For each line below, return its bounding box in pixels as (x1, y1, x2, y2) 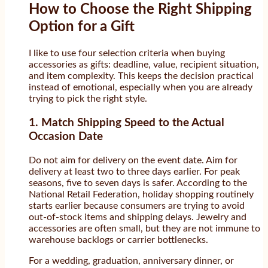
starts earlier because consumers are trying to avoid (29, 200, 245, 211)
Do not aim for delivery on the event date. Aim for (29, 155, 237, 165)
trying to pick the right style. (29, 94, 147, 104)
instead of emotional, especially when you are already (29, 83, 252, 93)
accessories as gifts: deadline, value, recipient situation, (29, 60, 259, 70)
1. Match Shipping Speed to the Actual (29, 117, 224, 129)
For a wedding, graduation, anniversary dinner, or (29, 255, 234, 266)
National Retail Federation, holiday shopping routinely (29, 189, 254, 199)
